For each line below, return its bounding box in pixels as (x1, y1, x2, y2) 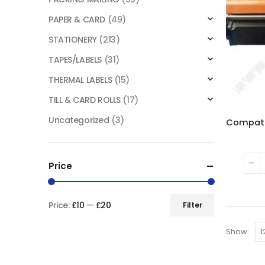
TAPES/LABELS (49, 53, 102, 66)
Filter (182, 199, 202, 210)
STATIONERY (49, 33, 97, 46)
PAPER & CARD (49, 13, 105, 25)
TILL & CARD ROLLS (49, 93, 121, 106)
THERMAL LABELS (49, 73, 112, 86)
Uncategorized (49, 114, 109, 126)
